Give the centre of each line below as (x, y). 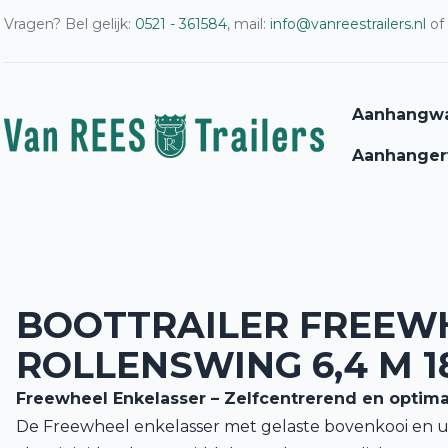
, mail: (248, 24)
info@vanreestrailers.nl (348, 24)
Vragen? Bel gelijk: (69, 24)
